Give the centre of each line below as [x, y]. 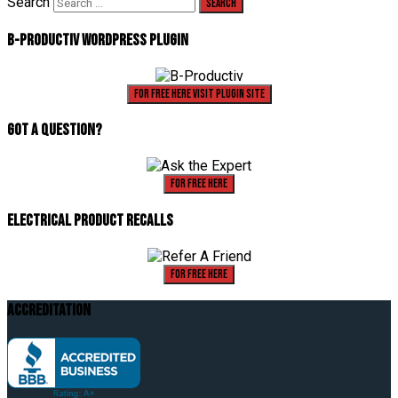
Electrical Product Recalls [90, 220]
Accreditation [49, 311]
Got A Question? [55, 131]
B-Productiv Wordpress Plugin [98, 40]
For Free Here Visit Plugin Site [228, 94]
